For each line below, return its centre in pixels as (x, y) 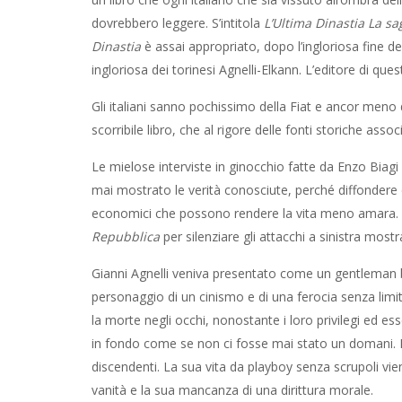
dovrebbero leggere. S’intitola (178, 23)
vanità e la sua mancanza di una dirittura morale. (232, 390)
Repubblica (126, 236)
